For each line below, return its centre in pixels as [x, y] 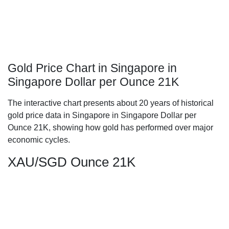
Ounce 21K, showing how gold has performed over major [110, 128]
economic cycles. [39, 140]
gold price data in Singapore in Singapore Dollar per [102, 115]
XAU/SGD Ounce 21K [72, 162]
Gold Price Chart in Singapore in [92, 68]
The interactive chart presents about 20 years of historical [111, 103]
